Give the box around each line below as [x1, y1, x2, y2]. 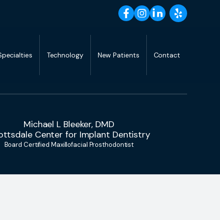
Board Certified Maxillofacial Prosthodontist [4, 140, 134, 149]
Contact [153, 51, 180, 59]
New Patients [97, 51, 139, 59]
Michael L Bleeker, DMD [23, 118, 114, 130]
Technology [46, 51, 83, 59]
